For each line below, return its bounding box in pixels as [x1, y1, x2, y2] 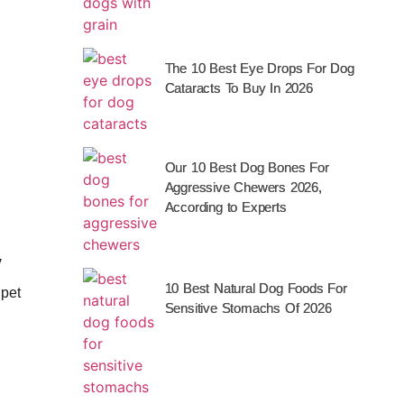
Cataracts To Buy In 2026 [164, 80, 313, 96]
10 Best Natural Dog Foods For [164, 280, 347, 296]
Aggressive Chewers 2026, [164, 179, 322, 195]
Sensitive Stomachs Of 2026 [164, 300, 332, 316]
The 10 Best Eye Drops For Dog [164, 60, 354, 76]
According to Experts [164, 199, 287, 215]
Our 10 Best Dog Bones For [164, 160, 329, 175]
